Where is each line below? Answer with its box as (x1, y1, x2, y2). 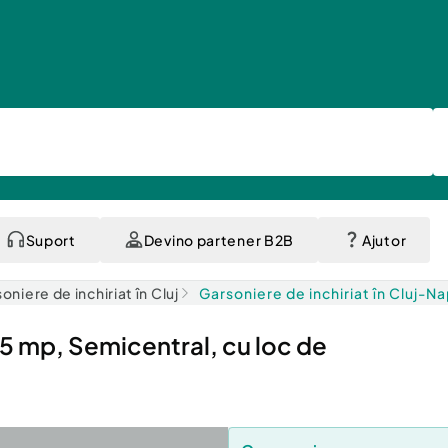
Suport (25, 231, 76, 249)
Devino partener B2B (143, 231, 294, 249)
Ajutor (362, 231, 407, 249)
